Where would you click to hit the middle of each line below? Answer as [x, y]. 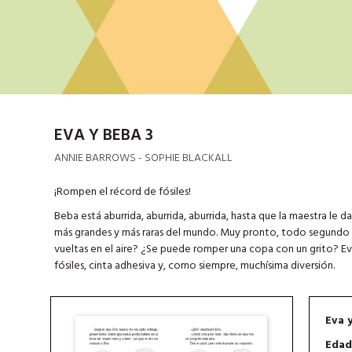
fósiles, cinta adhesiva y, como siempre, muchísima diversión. [195, 266]
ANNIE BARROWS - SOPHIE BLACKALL [143, 158]
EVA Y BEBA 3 [103, 135]
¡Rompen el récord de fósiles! [122, 192]
